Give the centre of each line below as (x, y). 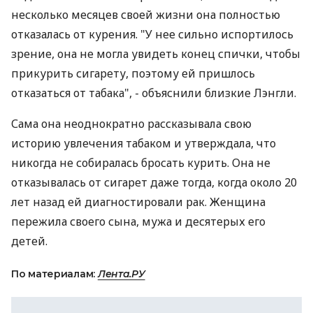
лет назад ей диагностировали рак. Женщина (138, 202)
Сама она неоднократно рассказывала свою (131, 124)
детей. (29, 241)
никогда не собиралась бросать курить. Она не (141, 163)
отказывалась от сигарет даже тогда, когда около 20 (154, 182)
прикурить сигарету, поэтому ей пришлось (133, 73)
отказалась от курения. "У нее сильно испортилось (152, 34)
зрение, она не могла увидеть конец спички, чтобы (156, 54)
